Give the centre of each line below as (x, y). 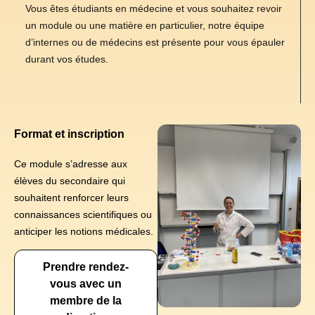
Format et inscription (69, 134)
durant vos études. (68, 59)
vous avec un (86, 284)
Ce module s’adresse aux (71, 163)
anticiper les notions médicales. (84, 231)
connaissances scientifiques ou (83, 214)
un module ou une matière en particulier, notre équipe (145, 26)
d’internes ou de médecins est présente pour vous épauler (155, 43)
